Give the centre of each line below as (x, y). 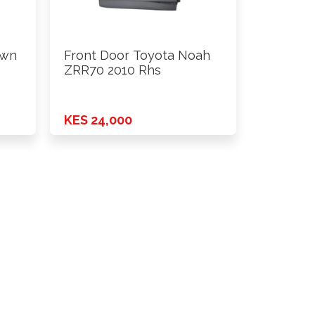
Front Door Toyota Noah (137, 56)
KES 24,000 (98, 120)
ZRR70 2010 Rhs (112, 70)
